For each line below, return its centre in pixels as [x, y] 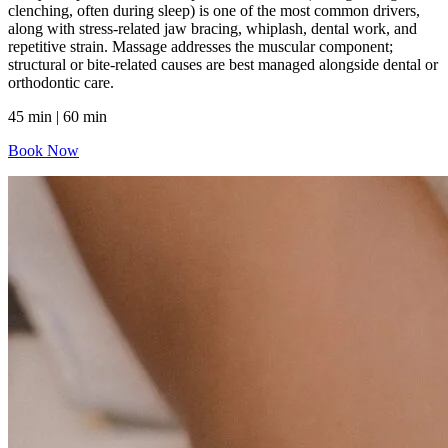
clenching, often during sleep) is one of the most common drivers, [214, 11]
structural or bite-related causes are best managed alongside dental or [223, 65]
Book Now [43, 151]
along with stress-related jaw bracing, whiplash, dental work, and [212, 29]
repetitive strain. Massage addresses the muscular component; [200, 47]
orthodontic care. [61, 83]
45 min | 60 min [59, 117]
